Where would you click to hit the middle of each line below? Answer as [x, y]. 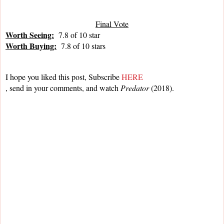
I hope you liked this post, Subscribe [63, 77]
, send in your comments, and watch [63, 88]
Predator [136, 88]
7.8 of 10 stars [81, 46]
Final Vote [112, 24]
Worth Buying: [31, 46]
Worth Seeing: [30, 35]
